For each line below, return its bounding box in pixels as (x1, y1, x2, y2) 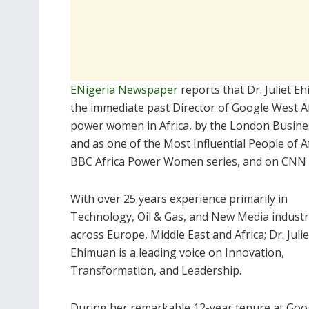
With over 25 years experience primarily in (70, 190, 288, 206)
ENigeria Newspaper (70, 81, 178, 97)
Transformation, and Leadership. (70, 262, 241, 278)
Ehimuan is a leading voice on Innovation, (70, 244, 284, 260)
